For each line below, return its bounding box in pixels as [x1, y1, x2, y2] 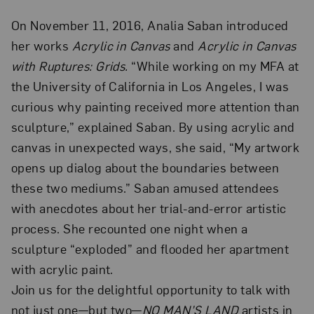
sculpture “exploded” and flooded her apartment [11, 240, 289, 257]
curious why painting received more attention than [11, 98, 300, 115]
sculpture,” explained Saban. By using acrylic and [11, 118, 295, 135]
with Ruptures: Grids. [11, 57, 128, 74]
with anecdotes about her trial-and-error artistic [11, 200, 287, 217]
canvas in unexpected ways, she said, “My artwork [11, 139, 300, 156]
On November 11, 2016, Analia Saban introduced [11, 17, 289, 34]
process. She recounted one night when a [11, 220, 248, 237]
